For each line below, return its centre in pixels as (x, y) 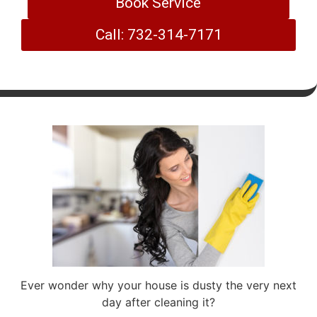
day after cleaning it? (158, 302)
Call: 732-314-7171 (158, 35)
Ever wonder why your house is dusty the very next (158, 286)
